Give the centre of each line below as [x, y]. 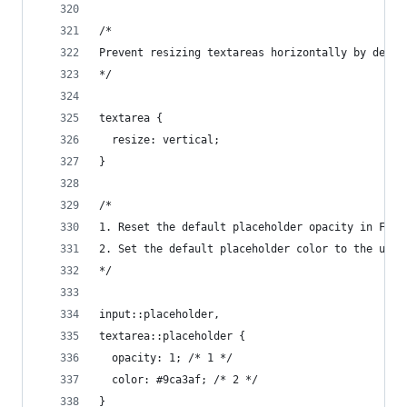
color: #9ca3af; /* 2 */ [179, 380]
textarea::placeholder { [172, 336]
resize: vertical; [159, 140]
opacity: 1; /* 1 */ [166, 358]
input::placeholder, [159, 314]
